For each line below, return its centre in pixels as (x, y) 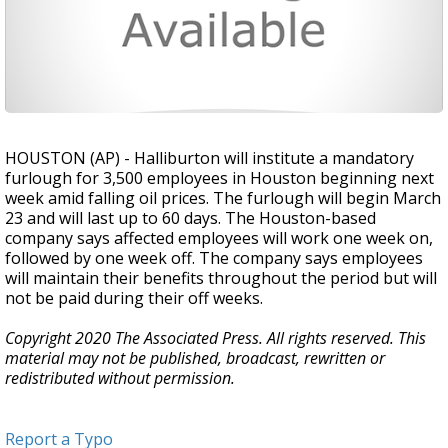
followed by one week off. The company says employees (214, 258)
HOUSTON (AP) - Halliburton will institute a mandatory (209, 158)
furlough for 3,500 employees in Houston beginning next (219, 178)
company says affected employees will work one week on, (219, 238)
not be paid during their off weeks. (134, 298)
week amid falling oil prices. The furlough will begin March (223, 198)
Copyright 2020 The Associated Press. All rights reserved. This (215, 338)
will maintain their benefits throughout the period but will (221, 278)
